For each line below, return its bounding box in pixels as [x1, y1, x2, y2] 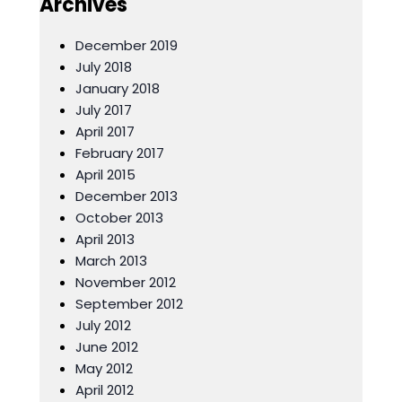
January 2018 [75, 79, 160, 98]
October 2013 [75, 208, 163, 227]
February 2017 [75, 144, 164, 162]
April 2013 [75, 230, 135, 249]
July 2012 [75, 316, 131, 335]
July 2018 [75, 57, 132, 76]
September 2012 [75, 294, 183, 313]
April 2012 [75, 380, 134, 399]
